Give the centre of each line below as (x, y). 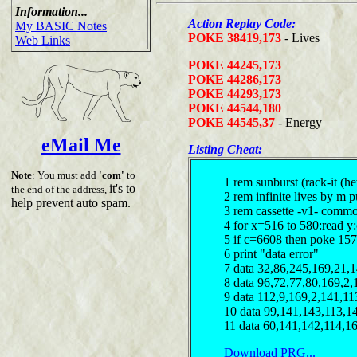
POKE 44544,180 (235, 108)
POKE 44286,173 (235, 79)
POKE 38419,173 (236, 37)
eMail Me (81, 145)
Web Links (43, 40)
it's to (122, 188)
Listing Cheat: (225, 149)
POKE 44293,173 (235, 93)
